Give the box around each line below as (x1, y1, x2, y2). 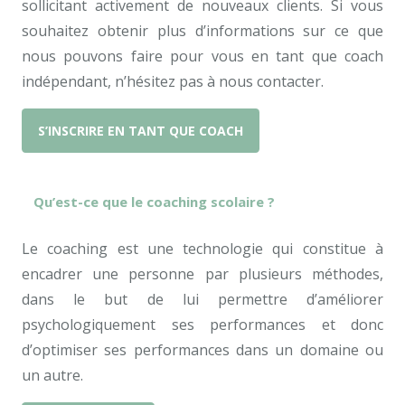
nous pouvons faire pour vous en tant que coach (22, 46, 383, 67)
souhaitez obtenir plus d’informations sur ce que (22, 21, 383, 42)
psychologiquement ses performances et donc (22, 315, 383, 335)
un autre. (22, 365, 83, 386)
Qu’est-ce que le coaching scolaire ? (33, 193, 275, 212)
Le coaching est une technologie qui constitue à (22, 239, 383, 259)
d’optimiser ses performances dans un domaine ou (22, 340, 383, 361)
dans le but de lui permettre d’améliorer (22, 289, 383, 310)
